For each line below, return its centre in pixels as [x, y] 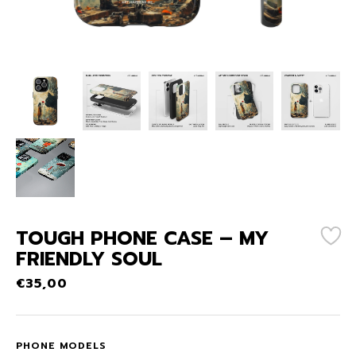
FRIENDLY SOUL [89, 259]
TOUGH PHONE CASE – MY [142, 239]
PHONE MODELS [61, 346]
